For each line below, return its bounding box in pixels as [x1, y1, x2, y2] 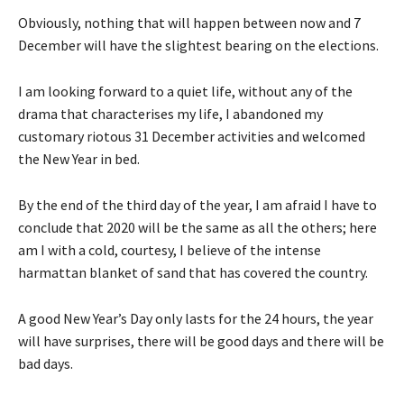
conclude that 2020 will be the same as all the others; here [18, 217, 377, 236]
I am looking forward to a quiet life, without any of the [18, 81, 353, 100]
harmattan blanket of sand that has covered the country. [18, 262, 368, 281]
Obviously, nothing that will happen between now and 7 [18, 13, 361, 32]
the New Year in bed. [18, 149, 140, 168]
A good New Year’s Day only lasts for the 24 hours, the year [18, 308, 373, 327]
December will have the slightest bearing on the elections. [18, 35, 379, 54]
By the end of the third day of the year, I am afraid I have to [18, 195, 377, 214]
